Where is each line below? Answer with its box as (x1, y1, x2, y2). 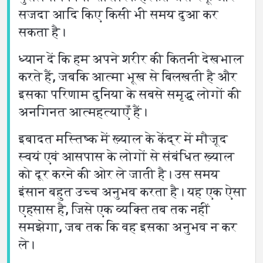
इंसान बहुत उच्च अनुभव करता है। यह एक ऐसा (19, 184, 247, 199)
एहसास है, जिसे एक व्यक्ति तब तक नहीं (19, 202, 210, 217)
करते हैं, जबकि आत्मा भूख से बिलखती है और (19, 69, 237, 84)
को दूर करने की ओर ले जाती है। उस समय (19, 167, 220, 181)
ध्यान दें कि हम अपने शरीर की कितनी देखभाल (19, 52, 244, 66)
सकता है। (19, 25, 66, 39)
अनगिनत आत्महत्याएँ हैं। (19, 104, 147, 119)
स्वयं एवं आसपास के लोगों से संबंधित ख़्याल (19, 149, 234, 164)
